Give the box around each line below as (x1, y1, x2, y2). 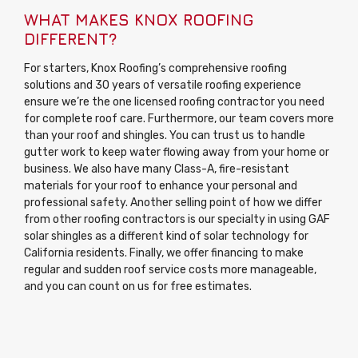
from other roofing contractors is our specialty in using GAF (24, 213, 330, 227)
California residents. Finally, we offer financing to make (24, 246, 304, 261)
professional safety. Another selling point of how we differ (24, 196, 322, 210)
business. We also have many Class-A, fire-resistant (24, 162, 289, 177)
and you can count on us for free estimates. (24, 280, 252, 294)
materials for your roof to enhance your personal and (24, 179, 297, 193)
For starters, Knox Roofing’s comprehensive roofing (24, 62, 287, 76)
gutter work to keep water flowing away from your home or (24, 145, 329, 160)
